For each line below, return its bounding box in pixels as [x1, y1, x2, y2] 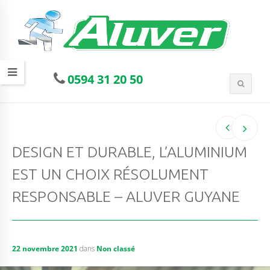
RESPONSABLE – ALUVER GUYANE [12, 187, 240, 205]
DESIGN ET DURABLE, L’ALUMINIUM [12, 143, 247, 160]
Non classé [96, 243, 135, 254]
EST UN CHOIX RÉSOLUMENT [12, 165, 209, 183]
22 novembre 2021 [12, 243, 78, 254]
